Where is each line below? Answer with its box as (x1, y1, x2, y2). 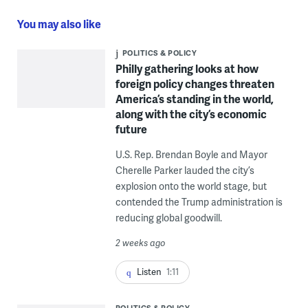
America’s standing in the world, (115, 90, 274, 107)
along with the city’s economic (115, 105, 267, 122)
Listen (136, 265, 162, 278)
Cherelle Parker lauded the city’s (115, 163, 254, 177)
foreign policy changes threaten (115, 75, 274, 91)
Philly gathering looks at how (115, 60, 258, 76)
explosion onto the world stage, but (115, 179, 267, 192)
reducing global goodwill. (115, 210, 222, 224)
